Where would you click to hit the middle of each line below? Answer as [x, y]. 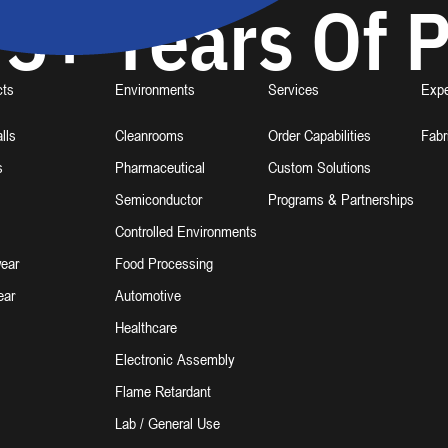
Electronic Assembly [174, 359]
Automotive [147, 295]
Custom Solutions [319, 167]
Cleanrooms [149, 135]
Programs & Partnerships [340, 199]
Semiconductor [158, 199]
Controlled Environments [185, 231]
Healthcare [145, 327]
